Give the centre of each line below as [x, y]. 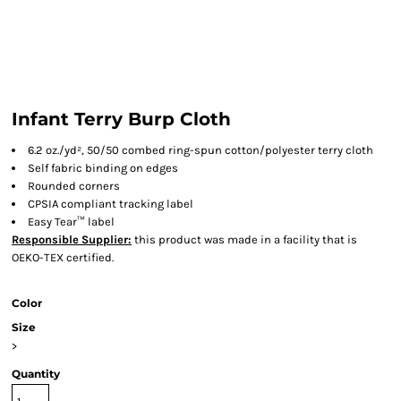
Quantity [36, 374]
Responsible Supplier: [72, 239]
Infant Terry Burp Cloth [121, 119]
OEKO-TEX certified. [63, 257]
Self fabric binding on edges [103, 168]
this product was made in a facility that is [244, 239]
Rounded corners [74, 186]
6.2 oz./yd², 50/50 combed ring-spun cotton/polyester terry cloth [200, 150]
